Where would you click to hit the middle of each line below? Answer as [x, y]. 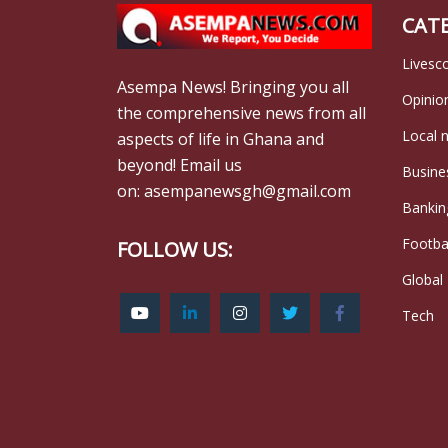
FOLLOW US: [175, 249]
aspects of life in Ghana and [220, 138]
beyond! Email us [179, 164]
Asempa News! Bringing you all [233, 86]
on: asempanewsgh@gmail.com [234, 190]
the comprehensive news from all [241, 112]
